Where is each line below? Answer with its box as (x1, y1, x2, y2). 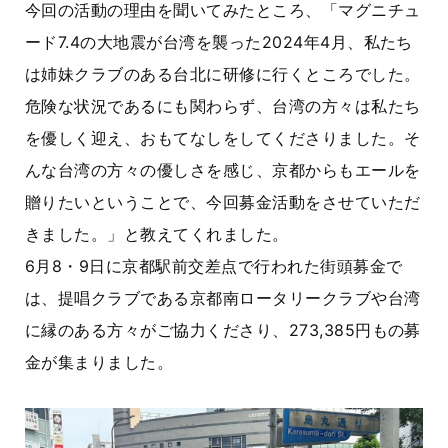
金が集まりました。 (25, 352, 174, 372)
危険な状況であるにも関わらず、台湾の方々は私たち (25, 96, 421, 116)
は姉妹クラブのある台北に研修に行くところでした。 (25, 64, 421, 84)
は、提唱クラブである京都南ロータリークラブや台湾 (25, 288, 421, 308)
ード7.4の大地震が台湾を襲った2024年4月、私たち (25, 32, 413, 52)
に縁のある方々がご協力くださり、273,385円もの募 (25, 320, 421, 340)
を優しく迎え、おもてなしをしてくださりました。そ (25, 128, 421, 148)
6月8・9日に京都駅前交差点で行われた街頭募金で (25, 256, 403, 276)
